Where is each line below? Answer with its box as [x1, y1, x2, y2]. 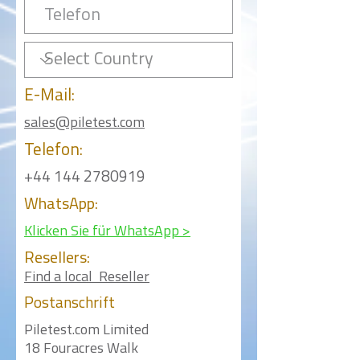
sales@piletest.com [24, 116, 145, 131]
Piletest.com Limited [24, 323, 149, 338]
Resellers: [24, 251, 90, 267]
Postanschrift [24, 297, 115, 312]
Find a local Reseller [24, 270, 149, 285]
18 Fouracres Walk [24, 342, 138, 357]
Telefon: [24, 142, 83, 159]
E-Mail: [24, 88, 75, 104]
